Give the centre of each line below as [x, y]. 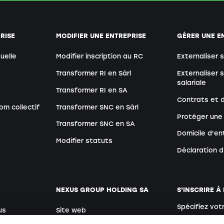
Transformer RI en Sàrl [94, 73]
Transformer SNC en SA [96, 124]
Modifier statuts [84, 141]
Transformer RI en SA [92, 90]
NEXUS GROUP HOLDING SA [102, 189]
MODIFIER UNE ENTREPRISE [101, 35]
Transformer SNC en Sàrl [97, 107]
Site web [71, 210]
